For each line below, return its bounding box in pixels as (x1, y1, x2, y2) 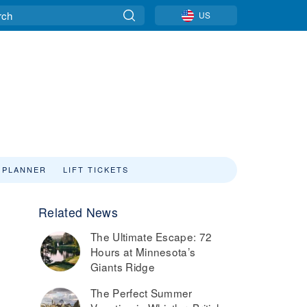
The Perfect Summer (90, 285, 193, 300)
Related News (38, 204, 118, 221)
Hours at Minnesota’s (90, 244, 196, 259)
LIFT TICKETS (63, 164, 129, 175)
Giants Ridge (90, 259, 155, 274)
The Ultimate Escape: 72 (90, 229, 212, 244)
